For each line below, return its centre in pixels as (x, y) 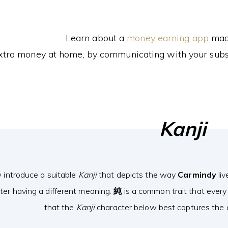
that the (60, 207)
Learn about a (96, 38)
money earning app (168, 38)
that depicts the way (137, 175)
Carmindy (197, 175)
